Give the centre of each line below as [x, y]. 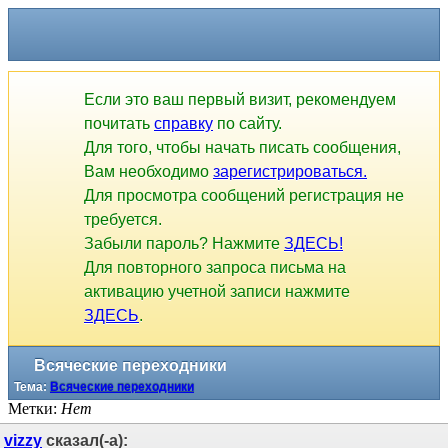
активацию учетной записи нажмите [217, 292]
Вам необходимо [148, 172]
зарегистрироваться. [290, 172]
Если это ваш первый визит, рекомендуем [240, 100]
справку [183, 124]
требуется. [123, 220]
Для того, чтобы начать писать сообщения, [242, 148]
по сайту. [247, 124]
